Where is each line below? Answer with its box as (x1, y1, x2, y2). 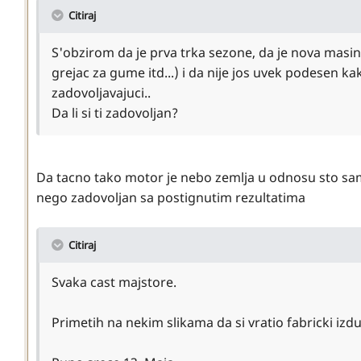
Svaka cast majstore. (52, 272, 176, 291)
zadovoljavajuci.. (52, 83, 151, 102)
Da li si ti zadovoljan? (52, 103, 178, 122)
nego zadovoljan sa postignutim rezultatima (36, 188, 305, 206)
